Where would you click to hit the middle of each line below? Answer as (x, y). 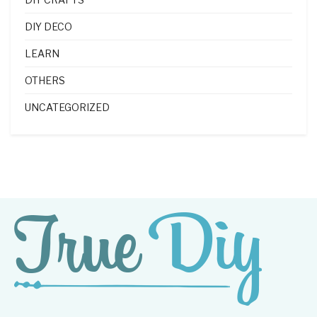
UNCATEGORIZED (67, 108)
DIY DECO (48, 27)
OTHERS (45, 81)
